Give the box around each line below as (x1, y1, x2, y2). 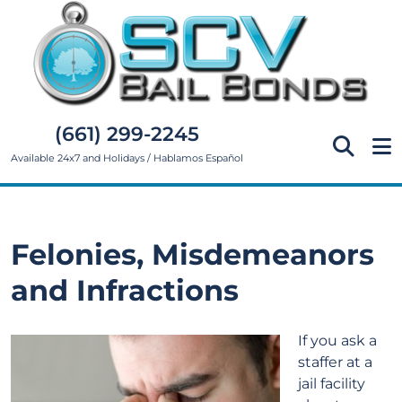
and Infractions (11, 273, 239, 308)
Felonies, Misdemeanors (11, 237, 374, 272)
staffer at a (298, 354, 372, 371)
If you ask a (298, 332, 377, 349)
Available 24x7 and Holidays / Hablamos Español (11, 152, 243, 164)
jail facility (298, 375, 365, 392)
